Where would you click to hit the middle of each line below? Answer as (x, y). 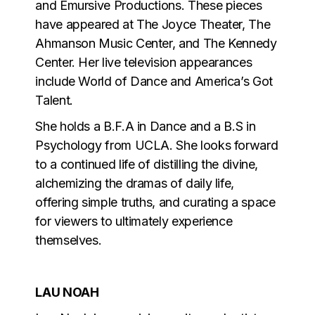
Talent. (54, 100)
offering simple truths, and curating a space (155, 202)
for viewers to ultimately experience (134, 221)
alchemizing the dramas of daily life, (135, 183)
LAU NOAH (67, 292)
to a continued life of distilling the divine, (147, 164)
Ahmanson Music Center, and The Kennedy (156, 43)
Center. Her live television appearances (144, 62)
